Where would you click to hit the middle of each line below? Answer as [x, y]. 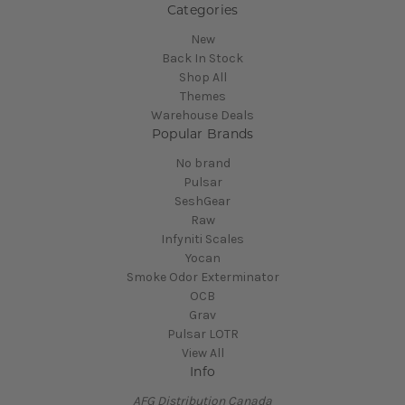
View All [202, 353]
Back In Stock [202, 58]
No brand [202, 163]
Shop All [202, 77]
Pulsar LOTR [202, 334]
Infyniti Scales [202, 239]
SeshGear [202, 201]
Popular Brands [202, 133]
